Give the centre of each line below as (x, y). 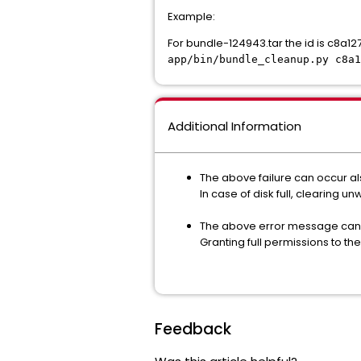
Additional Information (234, 127)
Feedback (193, 330)
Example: (191, 17)
